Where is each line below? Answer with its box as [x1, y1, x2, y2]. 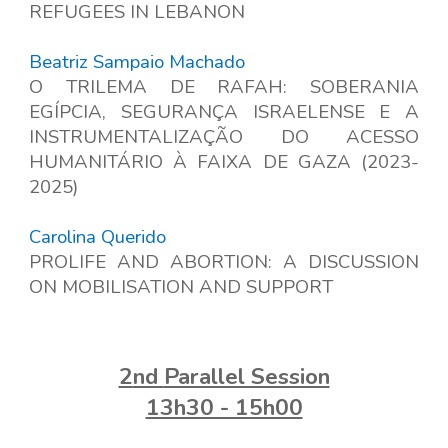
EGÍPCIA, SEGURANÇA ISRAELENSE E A [29, 99, 419, 125]
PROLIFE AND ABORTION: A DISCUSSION [29, 249, 419, 275]
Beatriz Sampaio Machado [29, 49, 246, 75]
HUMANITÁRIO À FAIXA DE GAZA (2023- [29, 149, 419, 175]
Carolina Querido [29, 224, 167, 250]
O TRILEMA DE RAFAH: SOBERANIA [29, 74, 419, 100]
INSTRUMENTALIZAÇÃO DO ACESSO [29, 124, 419, 150]
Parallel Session [163, 361, 330, 392]
